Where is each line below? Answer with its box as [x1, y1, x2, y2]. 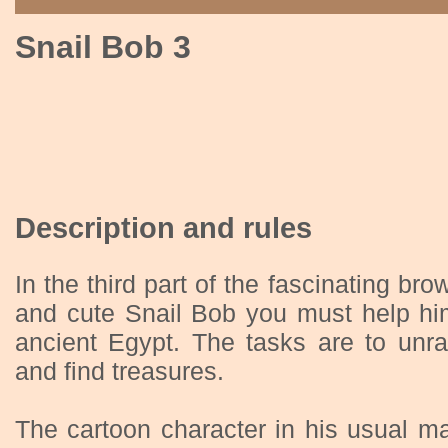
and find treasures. [15, 356, 224, 385]
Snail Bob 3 [15, 28, 191, 65]
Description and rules [15, 211, 312, 244]
